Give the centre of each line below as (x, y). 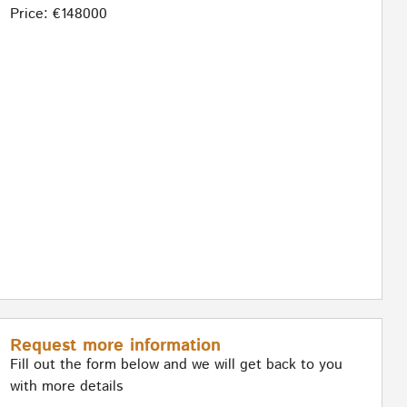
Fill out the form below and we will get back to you (176, 365)
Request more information (115, 346)
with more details (66, 387)
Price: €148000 (58, 15)
